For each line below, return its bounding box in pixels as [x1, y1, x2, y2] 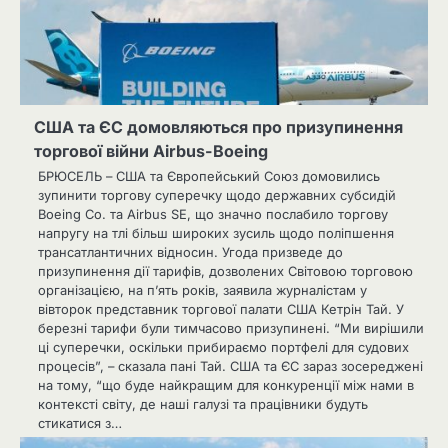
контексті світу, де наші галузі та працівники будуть [38, 396, 368, 413]
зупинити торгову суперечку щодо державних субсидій [38, 187, 396, 204]
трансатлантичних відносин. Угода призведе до [38, 244, 343, 261]
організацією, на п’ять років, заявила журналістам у [38, 282, 367, 299]
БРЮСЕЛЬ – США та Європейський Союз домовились [38, 168, 380, 185]
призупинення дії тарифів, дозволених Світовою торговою [38, 263, 413, 280]
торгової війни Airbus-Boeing [34, 141, 268, 162]
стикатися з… [38, 415, 122, 432]
